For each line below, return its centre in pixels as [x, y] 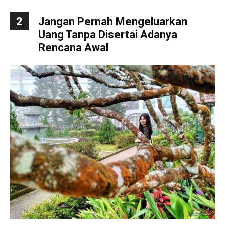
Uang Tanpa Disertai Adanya [108, 35]
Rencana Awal [73, 48]
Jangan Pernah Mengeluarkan [113, 22]
